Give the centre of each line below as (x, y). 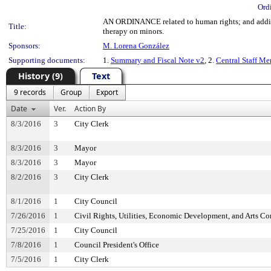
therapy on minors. (133, 31)
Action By (90, 109)
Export (107, 92)
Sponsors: (24, 46)
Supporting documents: (47, 60)
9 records (30, 92)
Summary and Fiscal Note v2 (158, 60)
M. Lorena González (136, 46)
